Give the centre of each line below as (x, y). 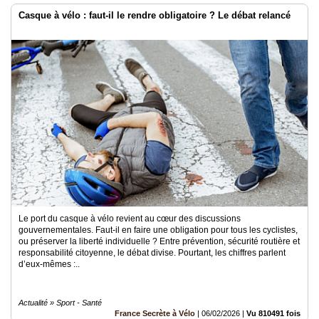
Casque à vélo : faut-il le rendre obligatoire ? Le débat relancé (155, 15)
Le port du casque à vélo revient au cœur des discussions (130, 219)
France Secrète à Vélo (155, 313)
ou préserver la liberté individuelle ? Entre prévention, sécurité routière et (159, 241)
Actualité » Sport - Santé (60, 303)
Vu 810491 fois (273, 313)
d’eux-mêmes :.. (49, 264)
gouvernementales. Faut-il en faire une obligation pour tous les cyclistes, (158, 230)
